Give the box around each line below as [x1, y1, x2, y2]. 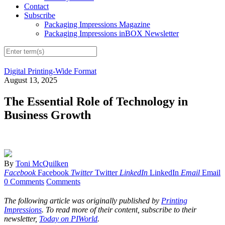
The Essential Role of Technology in [4, 95, 188, 108]
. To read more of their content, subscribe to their [42, 205, 196, 214]
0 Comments [4, 177, 44, 186]
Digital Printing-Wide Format [4, 67, 96, 76]
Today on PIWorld [39, 214, 97, 223]
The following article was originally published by [4, 196, 161, 205]
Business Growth [4, 108, 91, 122]
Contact [24, 2, 49, 11]
